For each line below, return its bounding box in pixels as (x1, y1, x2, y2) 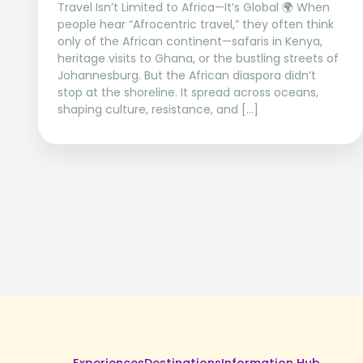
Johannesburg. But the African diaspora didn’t (58, 67, 316, 83)
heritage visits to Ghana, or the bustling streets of (58, 50, 339, 66)
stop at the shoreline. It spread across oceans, (58, 84, 318, 100)
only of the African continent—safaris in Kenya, (58, 33, 322, 49)
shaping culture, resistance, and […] (58, 101, 258, 117)
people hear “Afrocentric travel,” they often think (58, 16, 334, 32)
